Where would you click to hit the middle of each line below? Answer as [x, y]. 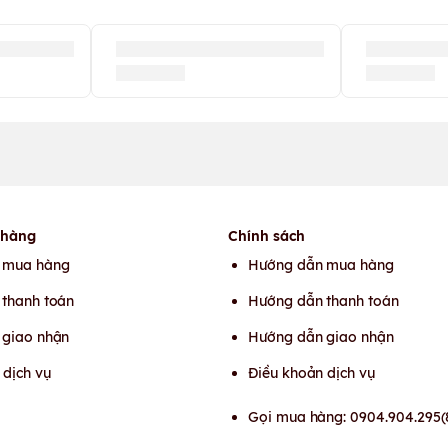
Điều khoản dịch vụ [311, 373]
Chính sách [267, 236]
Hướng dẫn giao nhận [321, 337]
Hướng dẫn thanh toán [323, 301]
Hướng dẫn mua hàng [321, 265]
